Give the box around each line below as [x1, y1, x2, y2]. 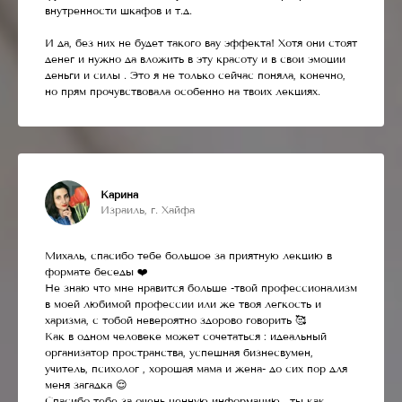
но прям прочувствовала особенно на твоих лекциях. [45, 84, 320, 98]
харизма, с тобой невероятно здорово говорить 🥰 [45, 313, 306, 327]
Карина [100, 188, 138, 201]
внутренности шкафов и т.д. [45, 4, 192, 17]
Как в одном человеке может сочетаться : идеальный [45, 329, 327, 343]
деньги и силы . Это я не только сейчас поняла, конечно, [45, 68, 345, 82]
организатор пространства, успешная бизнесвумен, [45, 345, 313, 359]
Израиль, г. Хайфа [100, 203, 195, 216]
